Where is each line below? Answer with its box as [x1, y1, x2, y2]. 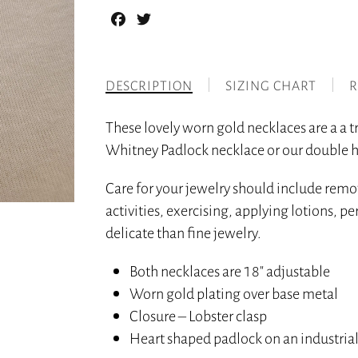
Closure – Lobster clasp [129, 305, 268, 326]
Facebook [128, 10, 181, 28]
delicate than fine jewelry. [105, 222, 262, 243]
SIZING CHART [225, 77, 317, 94]
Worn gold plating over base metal [129, 283, 339, 304]
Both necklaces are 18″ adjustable [129, 261, 331, 281]
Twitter [153, 10, 194, 28]
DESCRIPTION [105, 77, 193, 94]
